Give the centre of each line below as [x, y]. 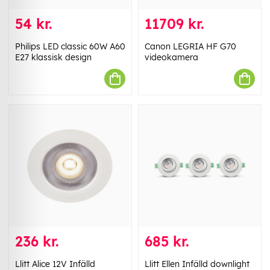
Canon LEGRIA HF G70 [190, 47]
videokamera [171, 58]
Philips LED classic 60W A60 [70, 47]
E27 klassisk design [53, 58]
